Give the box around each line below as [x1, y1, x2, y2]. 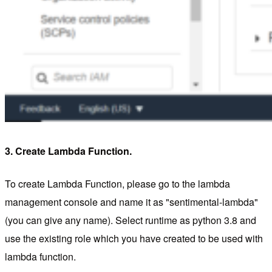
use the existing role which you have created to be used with [5, 231, 263, 246]
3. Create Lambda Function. [5, 144, 132, 158]
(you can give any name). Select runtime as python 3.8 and [5, 213, 256, 228]
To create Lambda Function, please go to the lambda [5, 177, 230, 191]
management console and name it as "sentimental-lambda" [5, 195, 258, 209]
